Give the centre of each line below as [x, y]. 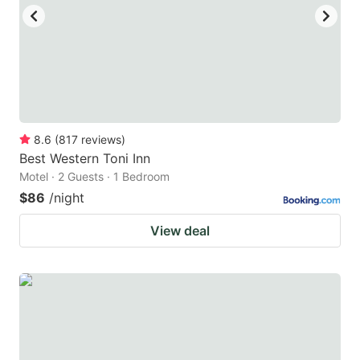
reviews [101, 139]
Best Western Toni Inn [85, 158]
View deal [180, 230]
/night [67, 197]
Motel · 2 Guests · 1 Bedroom [94, 176]
